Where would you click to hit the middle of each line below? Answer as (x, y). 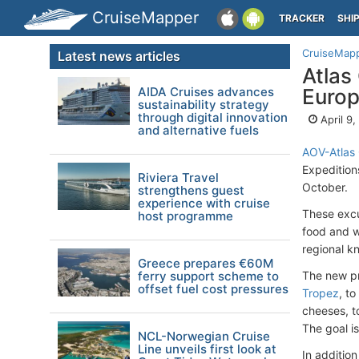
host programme (186, 216)
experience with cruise (204, 203)
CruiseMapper (145, 18)
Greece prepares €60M (206, 263)
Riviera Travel (178, 177)
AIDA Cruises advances (206, 92)
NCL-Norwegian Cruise (204, 336)
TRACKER (302, 18)
